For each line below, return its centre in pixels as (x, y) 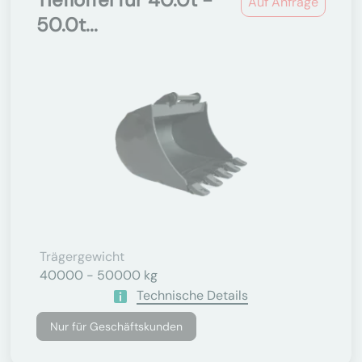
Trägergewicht (82, 257)
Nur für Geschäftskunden (116, 326)
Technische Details (192, 295)
